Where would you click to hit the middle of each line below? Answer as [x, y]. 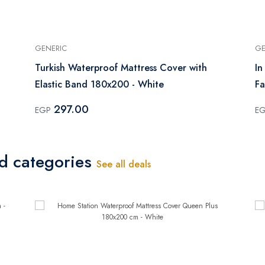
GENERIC [51, 48]
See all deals [124, 164]
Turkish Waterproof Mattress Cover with [121, 67]
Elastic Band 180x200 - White [99, 84]
